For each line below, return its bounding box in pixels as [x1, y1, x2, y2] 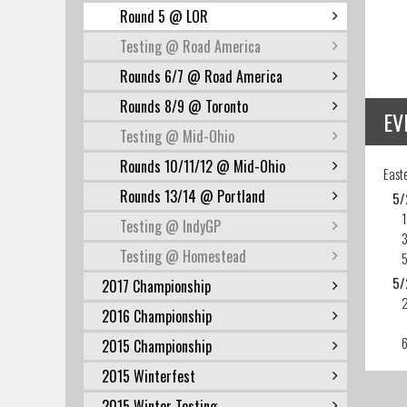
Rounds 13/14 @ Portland [120, 185, 265, 207]
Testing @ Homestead [120, 245, 246, 267]
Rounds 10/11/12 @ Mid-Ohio [120, 155, 285, 177]
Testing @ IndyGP [120, 215, 221, 237]
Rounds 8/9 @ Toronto [120, 95, 248, 117]
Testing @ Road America [120, 35, 261, 57]
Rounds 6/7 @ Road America [120, 65, 283, 87]
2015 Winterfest [102, 365, 195, 387]
